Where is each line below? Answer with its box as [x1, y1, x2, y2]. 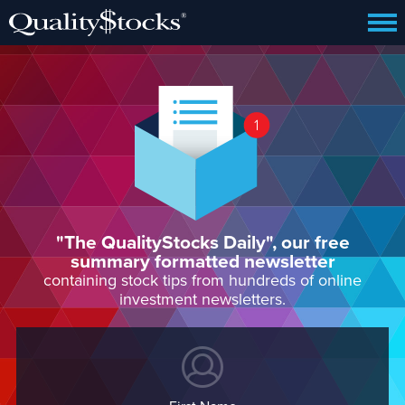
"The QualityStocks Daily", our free [55, 231, 350, 254]
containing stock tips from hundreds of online [43, 270, 362, 290]
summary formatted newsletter [70, 250, 335, 273]
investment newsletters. [119, 289, 286, 309]
